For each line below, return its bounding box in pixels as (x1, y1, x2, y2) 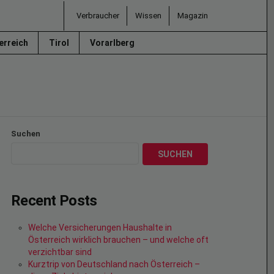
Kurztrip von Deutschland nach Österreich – (28, 259, 200, 270)
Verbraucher (76, 10, 119, 20)
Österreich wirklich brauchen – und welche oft (28, 235, 209, 245)
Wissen (135, 10, 161, 20)
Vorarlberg (90, 38, 136, 48)
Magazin (177, 10, 208, 20)
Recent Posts (11, 192, 97, 210)
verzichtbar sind (28, 247, 92, 257)
